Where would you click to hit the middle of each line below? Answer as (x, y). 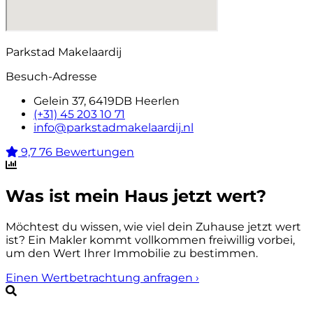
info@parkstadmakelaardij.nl (114, 128)
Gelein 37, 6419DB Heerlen (107, 101)
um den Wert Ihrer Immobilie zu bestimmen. (132, 254)
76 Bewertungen (87, 152)
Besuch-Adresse (51, 77)
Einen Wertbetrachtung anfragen (101, 278)
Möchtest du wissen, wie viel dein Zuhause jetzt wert (153, 227)
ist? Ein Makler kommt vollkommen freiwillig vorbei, (150, 240)
